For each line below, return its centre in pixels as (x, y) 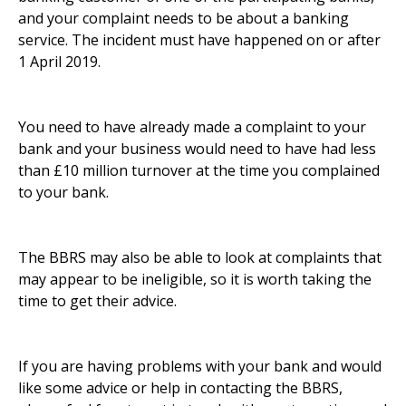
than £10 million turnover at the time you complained (199, 171)
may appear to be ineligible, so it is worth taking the (195, 280)
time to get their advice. (97, 301)
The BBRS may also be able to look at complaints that (200, 258)
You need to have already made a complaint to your (192, 127)
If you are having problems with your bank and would (200, 367)
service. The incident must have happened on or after (199, 40)
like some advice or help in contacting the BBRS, (180, 388)
